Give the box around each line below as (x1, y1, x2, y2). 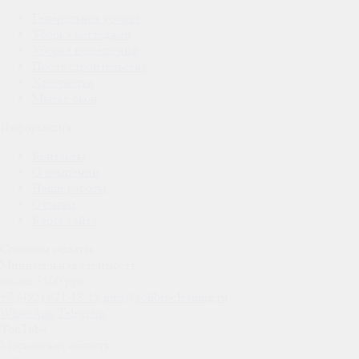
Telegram (58, 305, 105, 321)
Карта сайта (32, 212, 97, 228)
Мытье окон (32, 90, 98, 106)
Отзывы (32, 196, 76, 212)
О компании (32, 163, 99, 179)
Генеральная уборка (32, 10, 140, 26)
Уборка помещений (32, 42, 139, 58)
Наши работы (32, 179, 107, 196)
